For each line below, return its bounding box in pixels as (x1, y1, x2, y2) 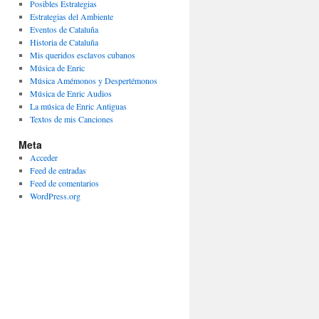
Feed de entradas (29, 164, 86, 176)
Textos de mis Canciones (29, 113, 113, 125)
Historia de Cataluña (29, 36, 98, 48)
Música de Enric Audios (29, 88, 112, 99)
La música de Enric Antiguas (29, 100, 127, 112)
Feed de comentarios (29, 177, 99, 189)
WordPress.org (29, 190, 80, 202)
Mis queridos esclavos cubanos (29, 49, 135, 61)
